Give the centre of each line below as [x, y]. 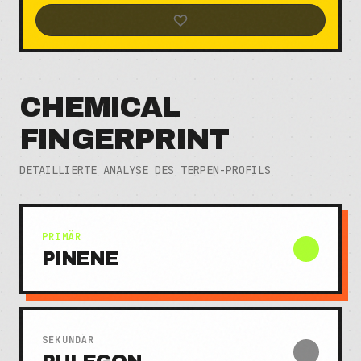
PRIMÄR [62, 237]
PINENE [80, 259]
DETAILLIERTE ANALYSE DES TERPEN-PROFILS [145, 170]
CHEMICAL [100, 107]
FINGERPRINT [124, 139]
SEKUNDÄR [68, 340]
